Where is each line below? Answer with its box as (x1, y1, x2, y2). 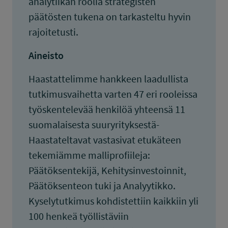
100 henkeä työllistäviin (28, 210, 129, 222)
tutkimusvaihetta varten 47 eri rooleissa (28, 88, 197, 100)
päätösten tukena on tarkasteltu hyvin (28, 10, 191, 23)
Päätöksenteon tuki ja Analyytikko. (28, 179, 176, 192)
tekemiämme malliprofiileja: (28, 149, 150, 161)
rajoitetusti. (28, 25, 78, 38)
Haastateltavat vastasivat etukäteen (28, 133, 181, 146)
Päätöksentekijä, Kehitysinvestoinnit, (28, 164, 186, 177)
